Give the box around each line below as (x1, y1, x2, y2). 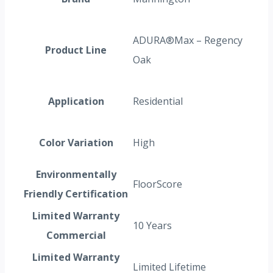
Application (48, 94, 104, 108)
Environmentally (35, 168, 116, 182)
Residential (133, 94, 183, 108)
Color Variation (38, 136, 113, 150)
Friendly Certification (24, 187, 128, 201)
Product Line (45, 43, 107, 57)
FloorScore (133, 177, 182, 191)
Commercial (46, 229, 106, 243)
